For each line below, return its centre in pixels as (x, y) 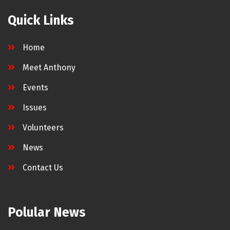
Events (35, 87)
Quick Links (41, 20)
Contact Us (43, 167)
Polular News (47, 212)
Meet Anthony (49, 67)
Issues (35, 107)
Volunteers (43, 127)
